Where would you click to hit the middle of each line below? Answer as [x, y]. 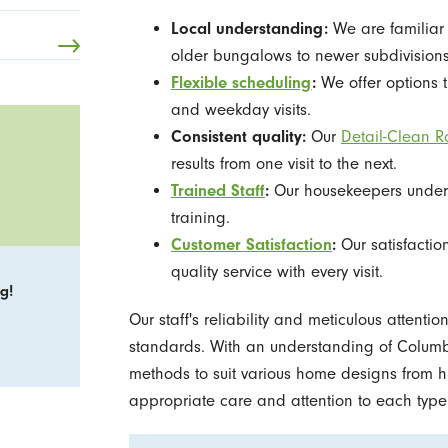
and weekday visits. [240, 110]
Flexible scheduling [241, 83]
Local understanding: [249, 29]
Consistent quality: [238, 137]
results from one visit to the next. [283, 164]
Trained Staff [217, 191]
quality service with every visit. [276, 272]
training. [200, 218]
